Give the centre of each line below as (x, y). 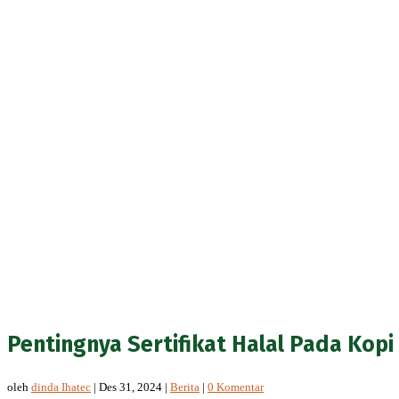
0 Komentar (236, 387)
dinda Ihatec (61, 387)
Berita (185, 387)
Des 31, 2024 (130, 387)
